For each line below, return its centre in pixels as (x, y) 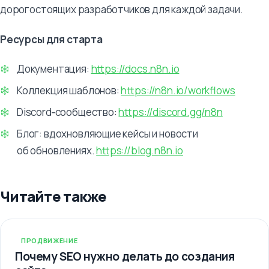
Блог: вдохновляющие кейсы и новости (107, 133)
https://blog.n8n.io (140, 150)
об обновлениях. (57, 150)
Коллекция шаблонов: (69, 90)
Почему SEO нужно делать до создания (125, 256)
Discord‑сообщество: (68, 112)
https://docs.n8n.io (135, 68)
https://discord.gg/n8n (171, 112)
